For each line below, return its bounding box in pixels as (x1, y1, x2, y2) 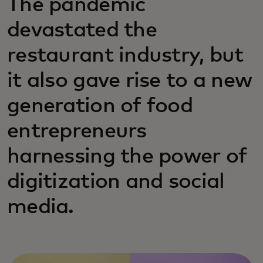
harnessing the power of (7, 146, 247, 167)
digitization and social (7, 171, 225, 193)
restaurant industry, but (7, 45, 244, 66)
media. (7, 197, 74, 218)
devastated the (7, 20, 157, 41)
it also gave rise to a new (7, 70, 252, 92)
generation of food (7, 96, 193, 117)
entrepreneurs (7, 121, 147, 142)
